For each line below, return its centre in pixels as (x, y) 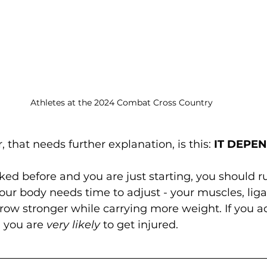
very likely (73, 225)
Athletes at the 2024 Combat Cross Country (122, 103)
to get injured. (139, 225)
